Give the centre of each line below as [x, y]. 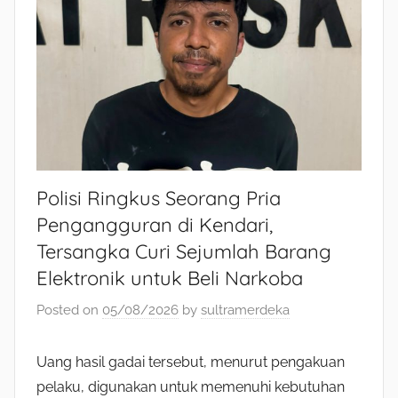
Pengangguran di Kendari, [155, 225]
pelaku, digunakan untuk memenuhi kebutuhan [191, 386]
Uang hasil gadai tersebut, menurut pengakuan [191, 362]
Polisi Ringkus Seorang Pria [159, 199]
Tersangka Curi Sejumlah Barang [184, 252]
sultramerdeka [245, 310]
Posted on [69, 310]
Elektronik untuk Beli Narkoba [170, 279]
